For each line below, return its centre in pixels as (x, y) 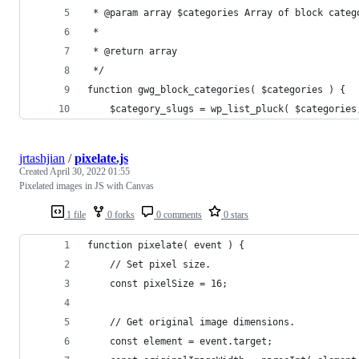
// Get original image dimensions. (202, 322)
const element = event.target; (191, 341)
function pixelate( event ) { (166, 245)
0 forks (120, 214)
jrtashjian (42, 158)
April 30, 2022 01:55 (90, 171)
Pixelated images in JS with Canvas (87, 186)
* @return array (132, 51)
